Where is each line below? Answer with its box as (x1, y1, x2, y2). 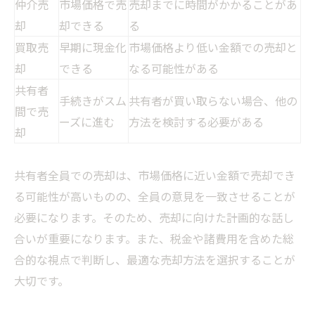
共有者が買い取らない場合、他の (129, 92, 297, 110)
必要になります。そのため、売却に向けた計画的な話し (14, 209, 294, 226)
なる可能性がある (129, 60, 219, 77)
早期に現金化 (59, 39, 127, 56)
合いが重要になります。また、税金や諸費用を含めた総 (14, 230, 294, 247)
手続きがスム (59, 92, 127, 110)
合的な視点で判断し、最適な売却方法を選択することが (14, 251, 295, 269)
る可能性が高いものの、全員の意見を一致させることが (14, 188, 295, 205)
